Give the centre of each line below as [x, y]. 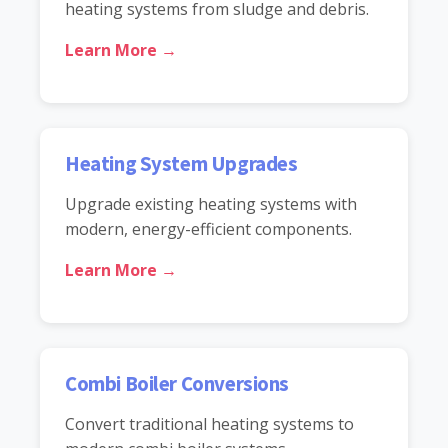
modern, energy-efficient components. [208, 228]
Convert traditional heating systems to [209, 423]
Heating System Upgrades [181, 163]
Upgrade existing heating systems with [211, 203]
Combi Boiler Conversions [177, 383]
